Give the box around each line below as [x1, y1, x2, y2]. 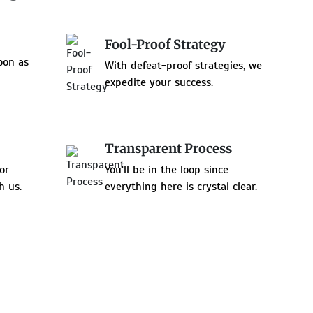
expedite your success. [105, 75, 214, 90]
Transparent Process [105, 140, 233, 156]
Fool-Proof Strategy [105, 36, 226, 53]
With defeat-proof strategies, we [105, 59, 263, 73]
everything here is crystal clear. [105, 179, 258, 194]
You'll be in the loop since [105, 162, 229, 177]
